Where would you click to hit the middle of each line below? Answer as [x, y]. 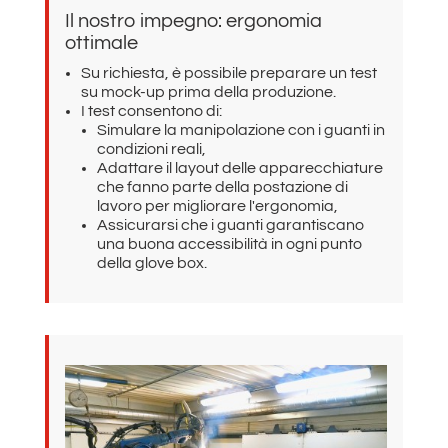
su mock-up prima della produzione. [208, 92]
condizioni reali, [151, 149]
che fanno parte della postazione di [222, 187]
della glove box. [151, 263]
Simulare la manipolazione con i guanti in [240, 130]
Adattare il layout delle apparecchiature [239, 168]
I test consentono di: [151, 111]
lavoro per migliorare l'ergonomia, [217, 206]
